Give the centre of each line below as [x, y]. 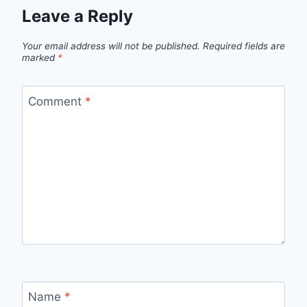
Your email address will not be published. [111, 46]
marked [40, 58]
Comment [56, 101]
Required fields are [244, 46]
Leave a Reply [77, 16]
